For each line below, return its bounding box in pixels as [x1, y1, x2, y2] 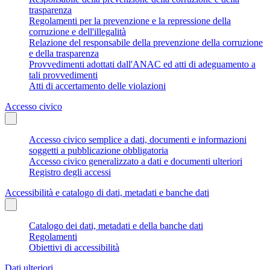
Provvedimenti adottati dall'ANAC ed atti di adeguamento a [29, 58, 256, 69]
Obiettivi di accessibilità [29, 242, 119, 253]
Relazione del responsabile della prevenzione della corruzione [29, 37, 263, 48]
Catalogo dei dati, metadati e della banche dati [29, 220, 203, 231]
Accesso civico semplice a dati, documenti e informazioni [29, 134, 246, 145]
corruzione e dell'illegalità [29, 26, 126, 37]
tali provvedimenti [29, 69, 98, 80]
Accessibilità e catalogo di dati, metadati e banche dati [5, 187, 209, 198]
